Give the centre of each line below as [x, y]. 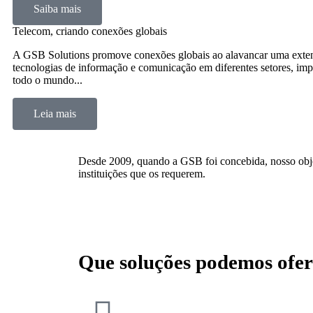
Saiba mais [57, 9]
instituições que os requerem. [142, 174]
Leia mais [55, 114]
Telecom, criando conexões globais [90, 31]
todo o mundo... [48, 80]
